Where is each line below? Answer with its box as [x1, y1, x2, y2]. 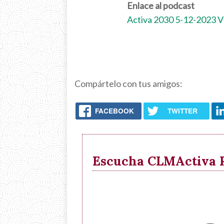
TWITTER [167, 106, 197, 116]
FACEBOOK [95, 106, 134, 116]
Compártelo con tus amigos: [74, 78, 183, 89]
